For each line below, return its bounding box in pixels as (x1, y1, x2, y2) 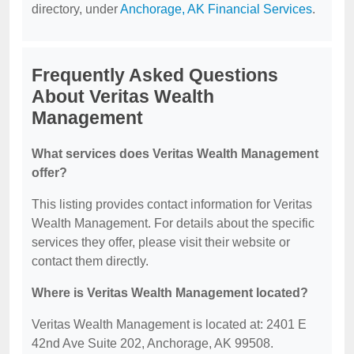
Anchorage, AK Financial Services (120, 2, 312, 16)
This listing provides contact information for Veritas (32, 198, 312, 211)
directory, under (32, 2, 120, 16)
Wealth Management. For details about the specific (32, 217, 314, 230)
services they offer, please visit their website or (32, 235, 290, 249)
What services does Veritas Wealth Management (32, 147, 318, 160)
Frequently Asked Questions (32, 65, 278, 85)
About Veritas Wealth (32, 86, 214, 107)
